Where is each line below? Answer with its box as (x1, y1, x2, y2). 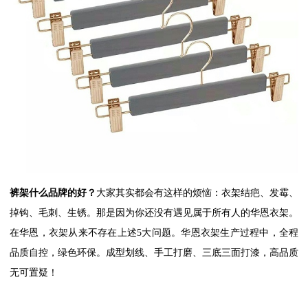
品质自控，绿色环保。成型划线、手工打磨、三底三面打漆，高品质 (10, 247, 298, 258)
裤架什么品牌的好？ (10, 187, 96, 198)
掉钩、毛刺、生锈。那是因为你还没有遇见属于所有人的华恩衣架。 (10, 207, 298, 218)
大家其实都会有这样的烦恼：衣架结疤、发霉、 (96, 187, 298, 198)
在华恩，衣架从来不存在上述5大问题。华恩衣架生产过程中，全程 (10, 227, 298, 238)
